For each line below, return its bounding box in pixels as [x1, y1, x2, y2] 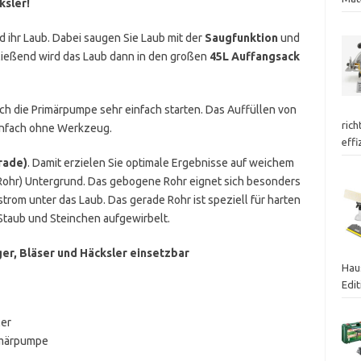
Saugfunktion [204, 31, 278, 44]
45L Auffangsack [209, 49, 300, 63]
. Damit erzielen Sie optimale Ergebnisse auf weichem [27, 156, 294, 169]
